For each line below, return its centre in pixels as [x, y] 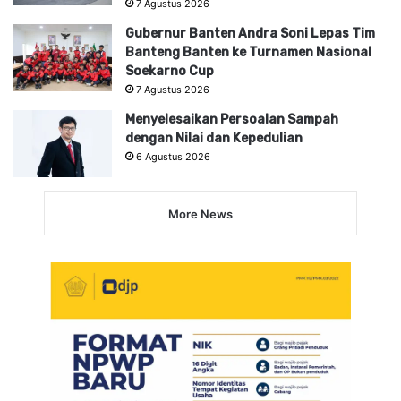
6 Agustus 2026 [173, 156]
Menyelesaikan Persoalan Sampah [232, 119]
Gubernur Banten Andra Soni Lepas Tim [250, 33]
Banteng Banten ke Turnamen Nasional [248, 52]
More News [200, 213]
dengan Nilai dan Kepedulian [214, 138]
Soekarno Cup [170, 71]
